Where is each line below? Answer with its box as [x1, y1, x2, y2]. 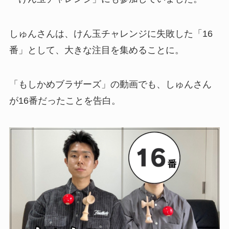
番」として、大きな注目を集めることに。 [9, 44, 184, 55]
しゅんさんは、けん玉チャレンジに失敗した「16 [9, 28, 213, 39]
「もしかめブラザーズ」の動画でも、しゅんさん [9, 79, 212, 90]
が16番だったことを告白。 [9, 96, 121, 106]
